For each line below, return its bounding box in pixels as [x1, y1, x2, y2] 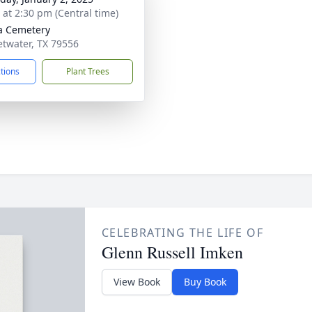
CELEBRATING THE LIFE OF [101, 225, 264, 240]
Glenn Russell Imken [101, 241, 243, 263]
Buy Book [183, 275, 226, 288]
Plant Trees [65, 65, 109, 77]
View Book [113, 275, 160, 288]
